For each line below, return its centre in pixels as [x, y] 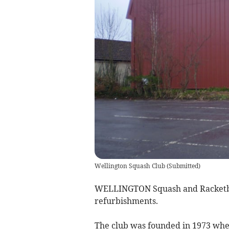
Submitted [183, 166]
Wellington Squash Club [130, 166]
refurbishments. [126, 201]
